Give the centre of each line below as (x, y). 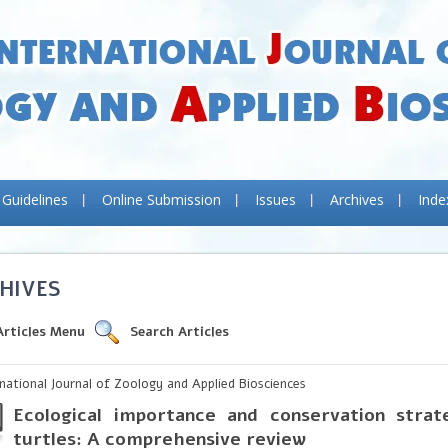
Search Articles (180, 331)
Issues (275, 199)
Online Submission (161, 199)
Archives (357, 199)
